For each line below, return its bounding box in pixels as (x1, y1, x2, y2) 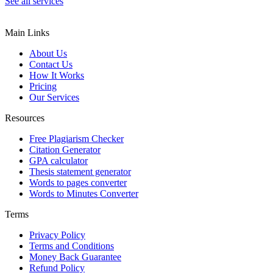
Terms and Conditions (29, 240, 114, 251)
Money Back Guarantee (29, 251, 121, 262)
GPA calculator (29, 155, 88, 166)
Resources (5, 112, 44, 123)
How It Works (29, 69, 84, 80)
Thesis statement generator (29, 166, 131, 177)
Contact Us (29, 58, 73, 69)
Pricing (29, 80, 57, 91)
